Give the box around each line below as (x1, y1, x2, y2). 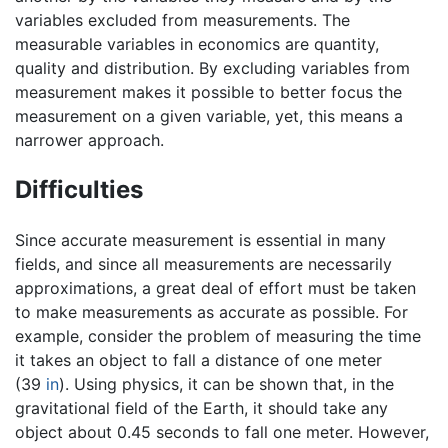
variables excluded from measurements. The (15, 10, 350, 31)
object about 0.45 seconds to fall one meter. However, (15, 421, 429, 442)
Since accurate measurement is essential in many (15, 229, 386, 250)
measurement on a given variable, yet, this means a (15, 106, 403, 127)
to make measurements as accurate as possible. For (15, 301, 408, 322)
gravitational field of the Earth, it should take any (15, 397, 388, 418)
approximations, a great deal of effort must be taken (15, 277, 416, 298)
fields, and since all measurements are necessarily (15, 253, 392, 274)
